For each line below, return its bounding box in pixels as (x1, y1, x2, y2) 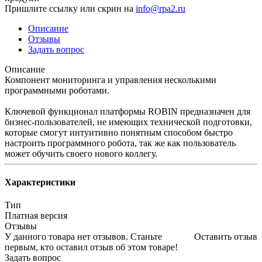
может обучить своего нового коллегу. (5, 148, 157, 158)
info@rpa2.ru (136, 3, 185, 13)
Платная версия (5, 211, 67, 221)
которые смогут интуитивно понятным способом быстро (5, 127, 233, 137)
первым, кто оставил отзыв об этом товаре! (5, 242, 178, 253)
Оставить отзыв (194, 232, 257, 242)
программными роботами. (5, 85, 109, 95)
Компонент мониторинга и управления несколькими (5, 74, 216, 85)
